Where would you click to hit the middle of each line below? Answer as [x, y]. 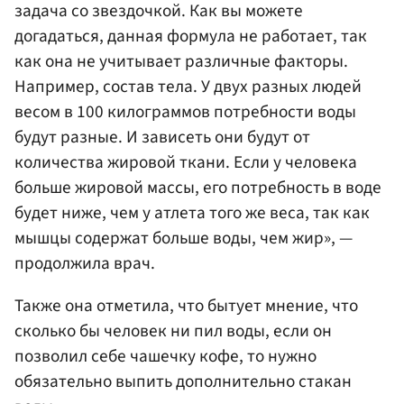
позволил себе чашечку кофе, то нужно [165, 356]
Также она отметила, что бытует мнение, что [186, 305]
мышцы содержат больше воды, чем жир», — [184, 238]
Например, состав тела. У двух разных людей [188, 86]
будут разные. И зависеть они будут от [162, 137]
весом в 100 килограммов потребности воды [185, 111]
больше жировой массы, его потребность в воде [198, 187]
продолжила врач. [85, 263]
